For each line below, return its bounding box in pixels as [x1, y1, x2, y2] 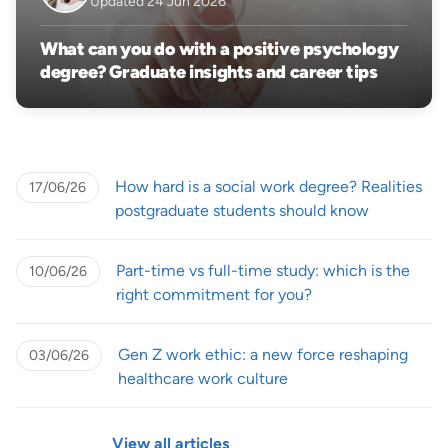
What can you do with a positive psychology [40, 37, 399, 60]
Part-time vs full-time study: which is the [116, 260, 410, 280]
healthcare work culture [118, 368, 288, 388]
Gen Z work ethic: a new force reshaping [118, 344, 408, 364]
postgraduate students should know [115, 200, 369, 220]
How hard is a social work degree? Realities [115, 176, 422, 196]
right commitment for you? [116, 284, 312, 304]
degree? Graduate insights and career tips [40, 60, 378, 83]
